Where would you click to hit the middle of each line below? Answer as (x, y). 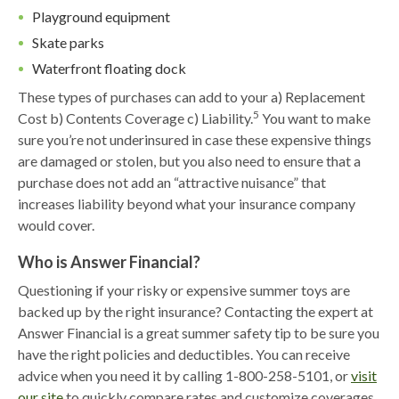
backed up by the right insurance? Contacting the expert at (195, 312)
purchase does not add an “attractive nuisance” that (172, 183)
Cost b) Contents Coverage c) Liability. (135, 118)
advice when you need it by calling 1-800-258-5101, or (184, 376)
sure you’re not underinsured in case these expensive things (195, 140)
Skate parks (68, 43)
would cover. (56, 225)
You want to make (315, 118)
